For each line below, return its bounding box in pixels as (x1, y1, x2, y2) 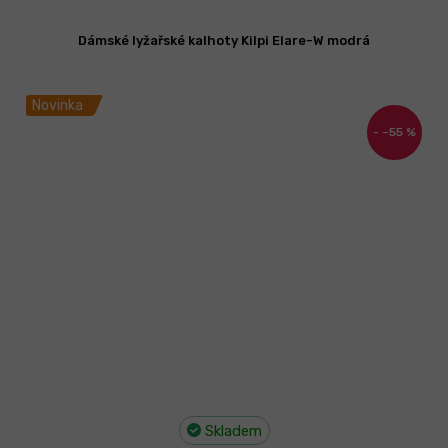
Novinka (32, 97, 83, 115)
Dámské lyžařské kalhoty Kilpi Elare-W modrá (78, 33, 370, 49)
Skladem (200, 422, 262, 441)
